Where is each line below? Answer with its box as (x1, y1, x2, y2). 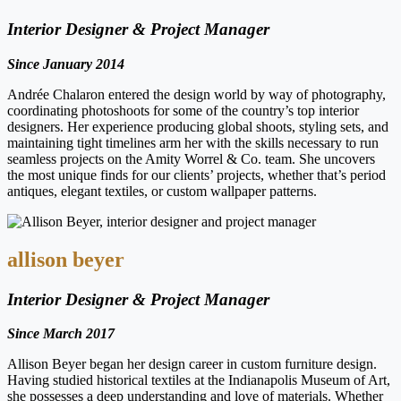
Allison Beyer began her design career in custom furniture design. (7, 356, 377, 372)
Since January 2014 (7, 55, 124, 72)
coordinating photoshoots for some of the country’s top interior (7, 102, 359, 118)
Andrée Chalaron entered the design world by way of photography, (7, 86, 386, 102)
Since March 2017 (7, 326, 115, 342)
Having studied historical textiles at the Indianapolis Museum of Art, (7, 372, 390, 388)
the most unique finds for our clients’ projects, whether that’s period (7, 166, 386, 183)
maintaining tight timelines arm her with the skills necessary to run (7, 134, 379, 150)
